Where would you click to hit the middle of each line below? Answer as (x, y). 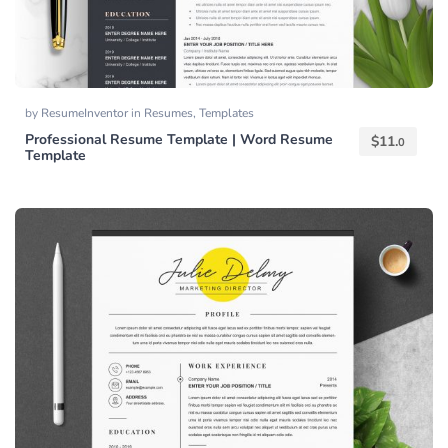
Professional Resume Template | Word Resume (179, 139)
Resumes (168, 112)
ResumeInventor (86, 112)
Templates (226, 112)
